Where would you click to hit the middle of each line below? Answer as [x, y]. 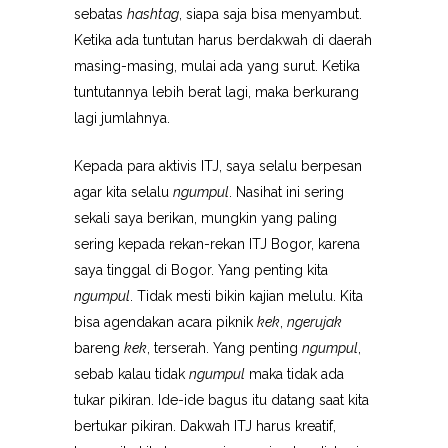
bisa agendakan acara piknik [165, 322]
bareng [99, 348]
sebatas [100, 14]
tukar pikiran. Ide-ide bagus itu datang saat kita [221, 400]
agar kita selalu [123, 192]
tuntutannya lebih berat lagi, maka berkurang [216, 92]
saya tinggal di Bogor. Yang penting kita [201, 270]
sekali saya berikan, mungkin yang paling [205, 218]
